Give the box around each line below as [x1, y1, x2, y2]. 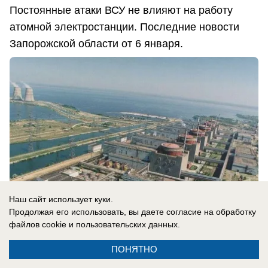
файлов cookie [9, 220, 66, 229]
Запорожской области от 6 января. [10, 38, 183, 50]
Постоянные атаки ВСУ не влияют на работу [10, 4, 233, 16]
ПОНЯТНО [111, 244, 157, 254]
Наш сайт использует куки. [9, 194, 113, 204]
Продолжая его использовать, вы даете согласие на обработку [9, 207, 256, 217]
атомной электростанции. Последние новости [10, 21, 239, 33]
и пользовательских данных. [66, 220, 180, 229]
